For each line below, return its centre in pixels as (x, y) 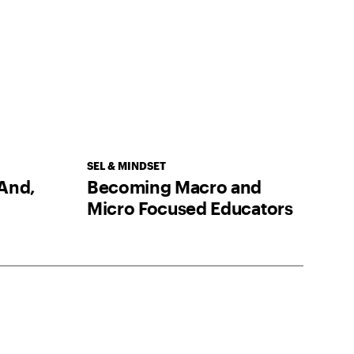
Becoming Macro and (174, 187)
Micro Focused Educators (190, 208)
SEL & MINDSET (126, 166)
